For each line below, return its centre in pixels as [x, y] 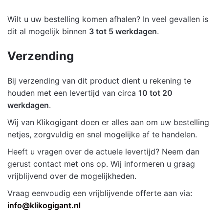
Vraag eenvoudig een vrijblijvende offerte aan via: [100, 193]
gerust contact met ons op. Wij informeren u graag [101, 164]
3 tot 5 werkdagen [123, 32]
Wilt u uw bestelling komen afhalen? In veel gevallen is [108, 19]
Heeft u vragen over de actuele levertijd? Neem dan [103, 152]
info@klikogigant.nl [44, 206]
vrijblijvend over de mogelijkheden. [72, 176]
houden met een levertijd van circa [73, 93]
